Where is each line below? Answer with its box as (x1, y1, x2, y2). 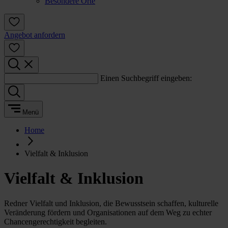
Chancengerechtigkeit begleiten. (4, 217, 107, 226)
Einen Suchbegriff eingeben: (100, 74, 192, 82)
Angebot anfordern (4, 31, 65, 39)
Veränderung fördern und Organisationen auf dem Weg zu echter (4, 208, 212, 217)
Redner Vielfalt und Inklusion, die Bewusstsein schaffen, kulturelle (4, 198, 218, 208)
